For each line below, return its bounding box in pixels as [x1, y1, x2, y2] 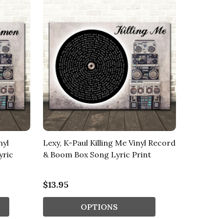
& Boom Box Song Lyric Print [43, 150, 151, 160]
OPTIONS [80, 202, 118, 212]
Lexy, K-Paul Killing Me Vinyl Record [43, 138, 175, 148]
